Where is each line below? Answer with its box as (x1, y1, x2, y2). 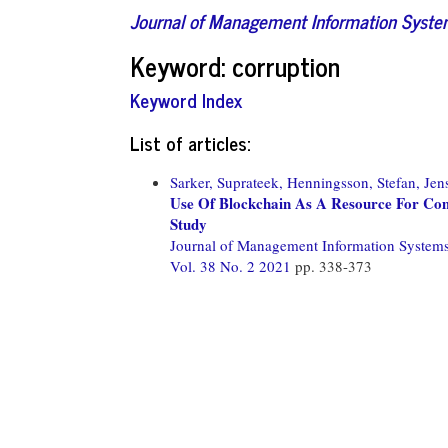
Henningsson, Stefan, (287, 171, 420, 192)
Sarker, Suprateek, (170, 171, 283, 192)
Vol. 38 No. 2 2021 (170, 255, 295, 276)
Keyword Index (130, 84, 242, 115)
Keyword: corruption (130, 43, 340, 87)
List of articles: (130, 126, 250, 158)
